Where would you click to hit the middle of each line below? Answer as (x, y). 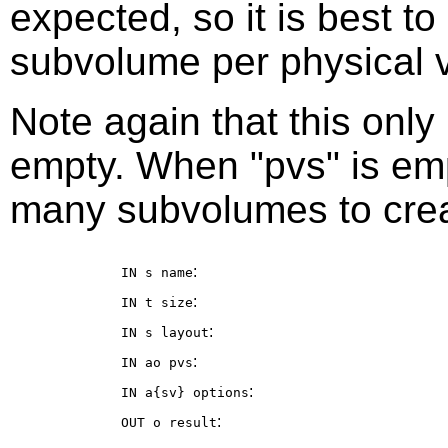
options (221, 393)
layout (185, 333)
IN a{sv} (157, 393)
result (193, 423)
